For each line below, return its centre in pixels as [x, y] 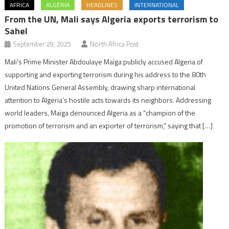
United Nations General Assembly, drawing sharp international [100, 87]
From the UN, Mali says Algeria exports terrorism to [112, 19]
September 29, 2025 [42, 44]
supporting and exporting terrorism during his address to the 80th [106, 74]
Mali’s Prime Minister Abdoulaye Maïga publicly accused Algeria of [104, 61]
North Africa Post [114, 44]
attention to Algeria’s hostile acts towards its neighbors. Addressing [108, 100]
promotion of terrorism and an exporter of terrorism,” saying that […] [109, 125]
